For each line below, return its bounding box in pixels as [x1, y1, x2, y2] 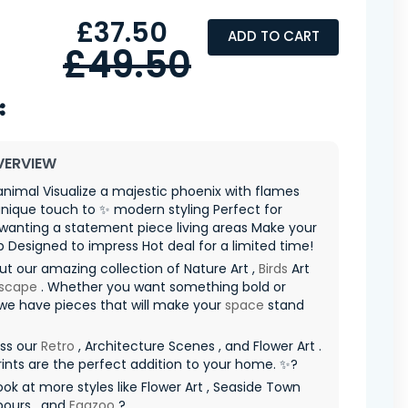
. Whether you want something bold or [37, 277, 286, 296]
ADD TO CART [227, 26, 320, 46]
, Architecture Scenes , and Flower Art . [75, 336, 321, 355]
